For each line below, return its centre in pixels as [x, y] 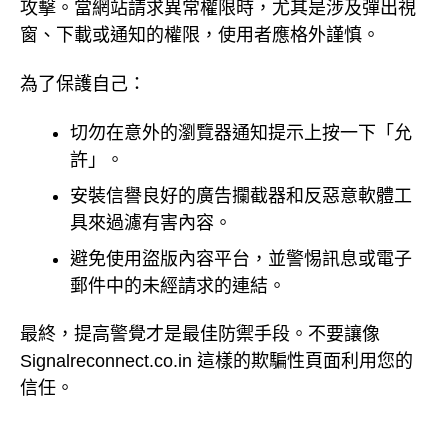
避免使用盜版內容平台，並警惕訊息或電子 [241, 258]
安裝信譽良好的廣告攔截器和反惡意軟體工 [241, 195]
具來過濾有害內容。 [151, 222]
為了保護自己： [83, 84]
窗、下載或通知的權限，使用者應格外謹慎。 [200, 35]
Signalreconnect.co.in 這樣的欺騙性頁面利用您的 [216, 361]
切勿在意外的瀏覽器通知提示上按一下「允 [241, 132]
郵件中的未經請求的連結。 [178, 285]
